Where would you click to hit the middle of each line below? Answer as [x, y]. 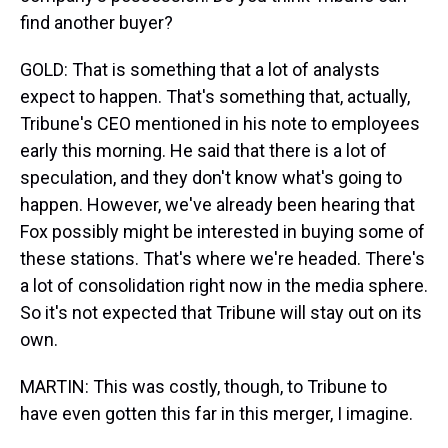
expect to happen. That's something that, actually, [215, 96]
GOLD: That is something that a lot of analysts [200, 69]
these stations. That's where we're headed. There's [222, 258]
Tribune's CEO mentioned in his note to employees [220, 123]
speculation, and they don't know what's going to [211, 177]
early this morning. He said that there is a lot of [203, 150]
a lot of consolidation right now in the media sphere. [224, 285]
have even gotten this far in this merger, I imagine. [216, 413]
